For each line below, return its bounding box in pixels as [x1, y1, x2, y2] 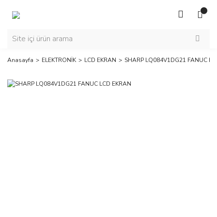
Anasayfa [7, 56, 33, 64]
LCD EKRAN [84, 56, 116, 64]
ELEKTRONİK [42, 56, 76, 64]
